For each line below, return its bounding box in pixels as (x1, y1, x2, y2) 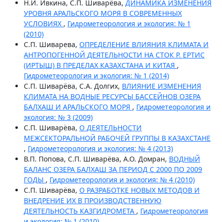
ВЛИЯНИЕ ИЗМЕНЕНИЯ (121, 81, 201, 91)
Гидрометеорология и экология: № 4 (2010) (49, 174, 195, 184)
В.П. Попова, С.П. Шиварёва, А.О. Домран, (23, 154, 169, 164)
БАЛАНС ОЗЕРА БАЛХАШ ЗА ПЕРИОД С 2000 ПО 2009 (23, 164, 202, 174)
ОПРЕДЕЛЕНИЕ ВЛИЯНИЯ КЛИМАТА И (79, 39, 209, 49)
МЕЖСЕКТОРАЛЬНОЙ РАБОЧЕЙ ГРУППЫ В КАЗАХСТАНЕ (23, 133, 211, 143)
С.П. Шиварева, (23, 39, 79, 49)
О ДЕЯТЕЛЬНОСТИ (79, 122, 142, 132)
